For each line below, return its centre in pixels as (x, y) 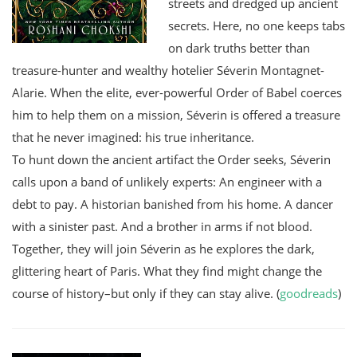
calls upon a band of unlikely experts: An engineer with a (167, 181)
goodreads (309, 293)
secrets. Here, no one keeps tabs (257, 25)
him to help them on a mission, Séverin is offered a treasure (176, 114)
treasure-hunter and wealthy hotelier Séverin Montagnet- (168, 70)
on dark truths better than (239, 47)
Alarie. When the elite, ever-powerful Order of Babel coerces (177, 92)
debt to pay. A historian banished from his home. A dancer (173, 204)
